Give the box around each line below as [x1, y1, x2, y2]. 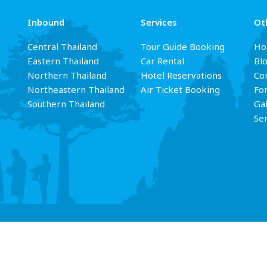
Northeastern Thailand [27, 83, 125, 97]
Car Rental [141, 54, 184, 69]
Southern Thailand [27, 97, 105, 111]
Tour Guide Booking [141, 40, 225, 54]
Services [141, 15, 177, 30]
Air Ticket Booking [141, 83, 220, 97]
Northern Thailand [27, 69, 107, 83]
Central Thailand [27, 40, 97, 54]
